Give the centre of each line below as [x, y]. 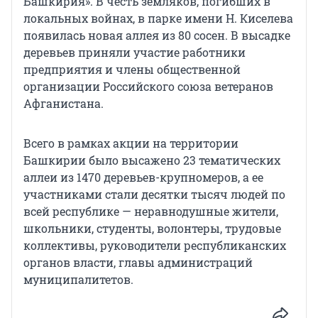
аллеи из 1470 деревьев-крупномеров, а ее [143, 177]
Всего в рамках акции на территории [131, 143]
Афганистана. [64, 103]
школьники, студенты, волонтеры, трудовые [152, 228]
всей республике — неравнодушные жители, [151, 211]
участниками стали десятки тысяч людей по [154, 194]
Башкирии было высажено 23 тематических [152, 160]
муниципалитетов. [78, 279]
